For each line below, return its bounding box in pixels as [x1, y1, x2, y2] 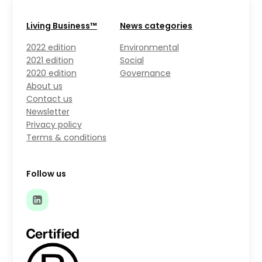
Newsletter [26, 105, 70, 118]
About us [26, 80, 63, 92]
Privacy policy [26, 118, 82, 130]
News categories [119, 19, 192, 32]
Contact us [26, 92, 73, 105]
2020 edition [26, 67, 77, 79]
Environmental [119, 41, 179, 53]
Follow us [26, 167, 66, 180]
